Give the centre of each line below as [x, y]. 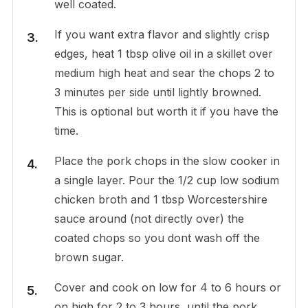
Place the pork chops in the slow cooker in [167, 161]
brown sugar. [89, 257]
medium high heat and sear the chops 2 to [164, 73]
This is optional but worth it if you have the [166, 111]
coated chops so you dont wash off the [157, 238]
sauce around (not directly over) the [149, 218]
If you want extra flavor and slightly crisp [162, 34]
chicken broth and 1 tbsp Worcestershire [161, 199]
